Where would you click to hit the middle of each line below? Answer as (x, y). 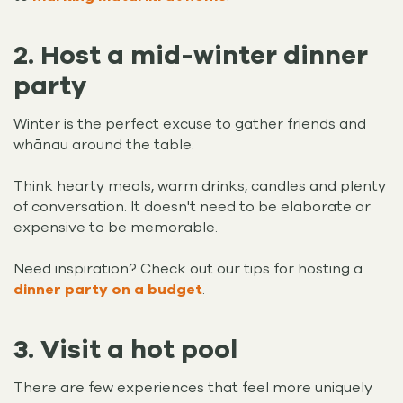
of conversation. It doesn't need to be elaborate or (192, 207)
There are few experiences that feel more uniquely (193, 388)
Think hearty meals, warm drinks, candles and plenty (200, 187)
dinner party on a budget (108, 290)
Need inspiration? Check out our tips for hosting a (188, 269)
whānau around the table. (106, 145)
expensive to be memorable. (117, 228)
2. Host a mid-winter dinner (191, 56)
